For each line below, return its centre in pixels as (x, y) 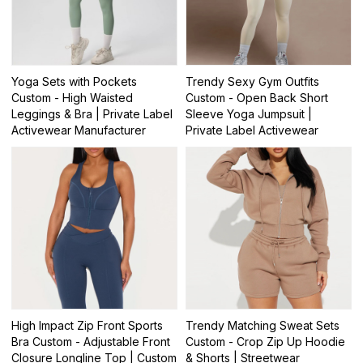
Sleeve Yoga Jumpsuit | (249, 114)
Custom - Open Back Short (257, 98)
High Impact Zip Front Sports (88, 325)
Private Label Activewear (252, 130)
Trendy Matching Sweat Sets (263, 325)
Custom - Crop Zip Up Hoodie (265, 341)
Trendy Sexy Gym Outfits (252, 82)
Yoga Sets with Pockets (75, 82)
